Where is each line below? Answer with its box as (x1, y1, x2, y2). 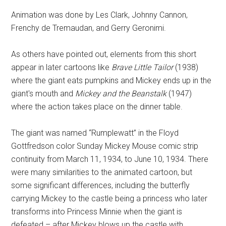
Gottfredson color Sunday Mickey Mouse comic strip (11, 141, 199, 151)
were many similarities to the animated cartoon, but (11, 167, 193, 177)
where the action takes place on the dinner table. (11, 102, 183, 111)
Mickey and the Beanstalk (75, 89, 169, 98)
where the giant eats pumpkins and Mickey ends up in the (11, 76, 212, 85)
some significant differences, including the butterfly (11, 181, 190, 190)
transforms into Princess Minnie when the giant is (11, 207, 183, 216)
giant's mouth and (11, 89, 76, 98)
